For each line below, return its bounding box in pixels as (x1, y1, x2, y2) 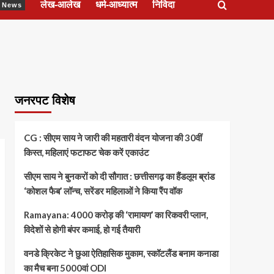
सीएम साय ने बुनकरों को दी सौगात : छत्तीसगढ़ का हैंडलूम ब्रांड (23, 171, 215, 182)
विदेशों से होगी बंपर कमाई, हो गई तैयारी (23, 224, 140, 235)
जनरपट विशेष (14, 94, 75, 108)
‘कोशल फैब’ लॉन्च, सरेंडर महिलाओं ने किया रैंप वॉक (23, 185, 182, 197)
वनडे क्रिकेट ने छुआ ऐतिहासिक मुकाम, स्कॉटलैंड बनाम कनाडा (23, 248, 218, 259)
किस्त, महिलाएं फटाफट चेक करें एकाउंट (23, 147, 149, 158)
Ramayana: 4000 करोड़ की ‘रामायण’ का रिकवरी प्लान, (23, 209, 208, 221)
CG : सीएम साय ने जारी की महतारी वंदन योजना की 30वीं (23, 132, 202, 144)
